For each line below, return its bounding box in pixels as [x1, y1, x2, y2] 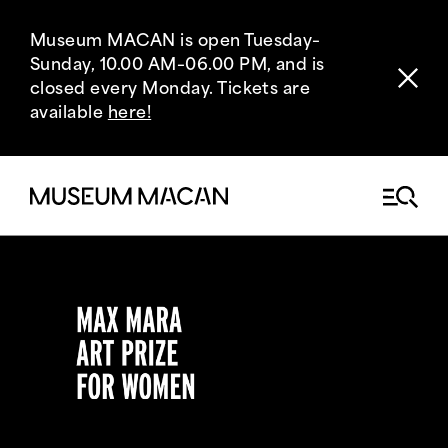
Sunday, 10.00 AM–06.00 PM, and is [30, 58, 325, 74]
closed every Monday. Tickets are [30, 82, 311, 98]
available [30, 106, 108, 122]
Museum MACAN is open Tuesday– [30, 34, 321, 50]
